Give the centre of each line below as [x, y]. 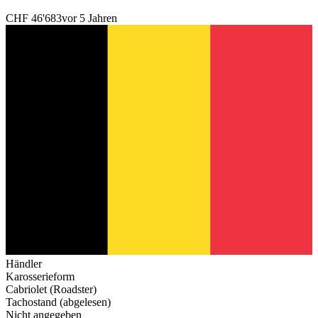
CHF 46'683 [34, 18]
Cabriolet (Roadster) [51, 289]
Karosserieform [40, 276]
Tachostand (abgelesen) [58, 302]
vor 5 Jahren [89, 18]
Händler [24, 263]
